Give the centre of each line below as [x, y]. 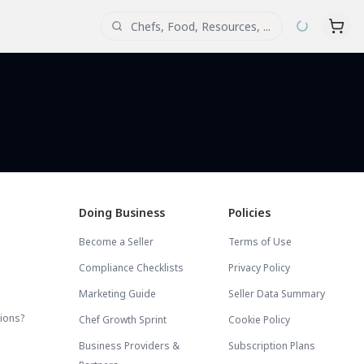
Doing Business [122, 212]
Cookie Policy [259, 320]
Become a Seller [117, 242]
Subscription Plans [271, 346]
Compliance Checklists [132, 268]
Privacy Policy [259, 268]
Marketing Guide [118, 294]
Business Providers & [130, 346]
